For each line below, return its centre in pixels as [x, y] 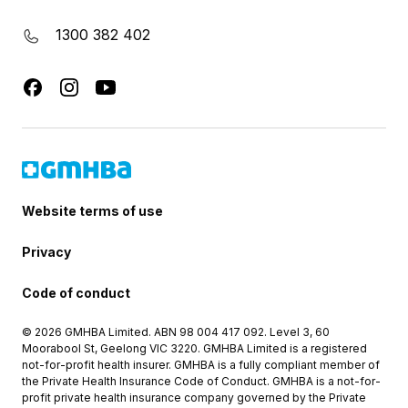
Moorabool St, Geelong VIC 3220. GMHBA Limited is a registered [194, 348]
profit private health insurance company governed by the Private [194, 398]
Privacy [46, 252]
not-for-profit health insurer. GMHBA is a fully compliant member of [201, 365]
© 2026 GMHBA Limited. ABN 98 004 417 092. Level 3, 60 [176, 332]
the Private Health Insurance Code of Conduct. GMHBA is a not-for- [201, 381]
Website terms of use [92, 211]
